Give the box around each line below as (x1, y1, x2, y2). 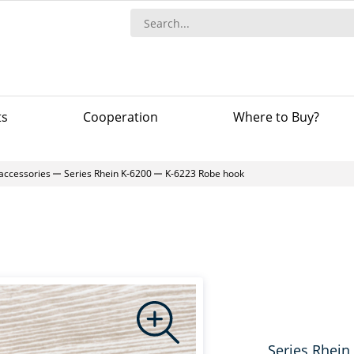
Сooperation (82, 108, 158, 126)
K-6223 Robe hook (165, 167, 244, 180)
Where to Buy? (233, 108, 320, 126)
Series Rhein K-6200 (64, 167, 152, 180)
